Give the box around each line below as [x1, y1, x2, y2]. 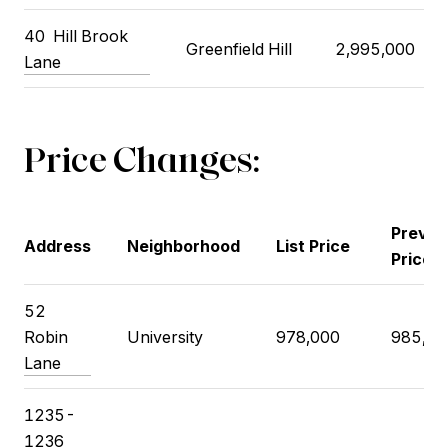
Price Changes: [24, 136, 259, 181]
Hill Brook [53, 25, 128, 46]
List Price [275, 236, 350, 257]
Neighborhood [126, 236, 240, 257]
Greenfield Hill [185, 38, 292, 59]
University [126, 327, 203, 348]
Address [24, 236, 91, 257]
